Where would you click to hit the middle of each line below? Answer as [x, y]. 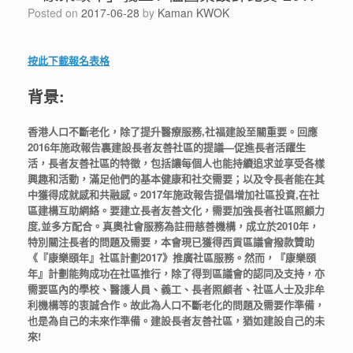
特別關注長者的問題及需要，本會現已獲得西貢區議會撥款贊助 [171, 242]
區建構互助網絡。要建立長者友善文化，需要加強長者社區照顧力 [176, 210]
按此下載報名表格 [69, 61]
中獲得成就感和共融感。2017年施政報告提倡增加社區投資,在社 [173, 195]
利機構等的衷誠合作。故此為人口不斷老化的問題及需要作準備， [176, 305]
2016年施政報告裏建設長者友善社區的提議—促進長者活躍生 [167, 147]
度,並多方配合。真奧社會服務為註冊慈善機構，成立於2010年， [173, 226]
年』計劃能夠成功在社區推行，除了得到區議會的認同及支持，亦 [176, 273]
